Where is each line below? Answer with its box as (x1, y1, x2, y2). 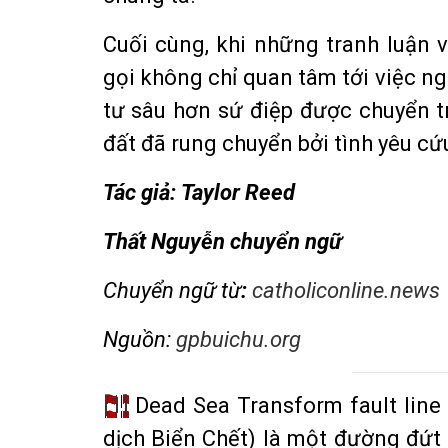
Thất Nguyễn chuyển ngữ (102, 228, 342, 254)
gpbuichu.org (175, 326, 301, 352)
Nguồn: (102, 326, 176, 352)
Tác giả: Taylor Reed (102, 179, 295, 205)
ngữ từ (173, 277, 241, 303)
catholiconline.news (251, 277, 440, 303)
